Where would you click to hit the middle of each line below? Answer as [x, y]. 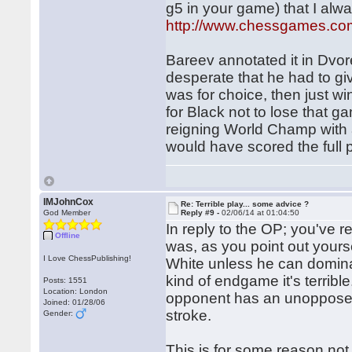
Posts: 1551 [66, 280]
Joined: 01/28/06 [75, 302]
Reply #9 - [202, 213]
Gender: [60, 313]
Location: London [76, 291]
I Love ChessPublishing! [88, 258]
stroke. [191, 315]
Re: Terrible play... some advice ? [245, 204]
